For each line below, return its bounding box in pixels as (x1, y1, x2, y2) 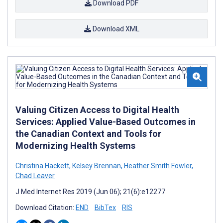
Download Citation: (15, 204, 76, 212)
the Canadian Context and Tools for (15, 128, 161, 139)
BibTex (95, 204, 116, 212)
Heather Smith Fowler (122, 162, 192, 170)
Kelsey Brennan (71, 162, 121, 170)
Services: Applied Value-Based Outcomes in (15, 116, 196, 127)
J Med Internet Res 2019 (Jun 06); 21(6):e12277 (15, 188, 165, 196)
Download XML (91, 25, 139, 33)
